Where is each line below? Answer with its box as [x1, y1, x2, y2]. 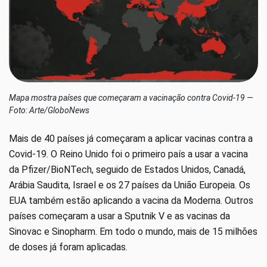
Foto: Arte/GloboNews [9, 105, 89, 115]
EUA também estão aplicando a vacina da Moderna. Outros [9, 195, 253, 207]
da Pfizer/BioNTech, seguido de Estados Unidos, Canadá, [9, 164, 246, 176]
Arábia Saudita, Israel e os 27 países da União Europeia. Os [9, 179, 250, 191]
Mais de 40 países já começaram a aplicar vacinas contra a [9, 133, 253, 145]
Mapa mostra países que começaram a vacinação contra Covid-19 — [9, 92, 253, 103]
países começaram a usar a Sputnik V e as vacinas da [9, 210, 230, 222]
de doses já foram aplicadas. [9, 241, 128, 253]
